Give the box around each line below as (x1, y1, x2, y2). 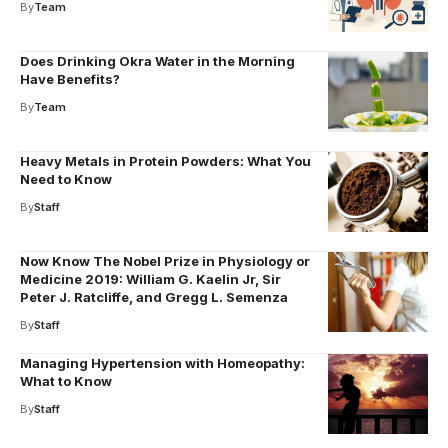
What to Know (20, 373, 112, 389)
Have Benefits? (20, 71, 120, 87)
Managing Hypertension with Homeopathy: (20, 355, 305, 371)
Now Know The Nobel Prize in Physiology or (20, 253, 310, 269)
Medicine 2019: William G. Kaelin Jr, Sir (20, 271, 281, 287)
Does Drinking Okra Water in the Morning (20, 53, 295, 69)
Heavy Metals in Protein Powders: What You (20, 153, 311, 169)
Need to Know (20, 171, 112, 187)
